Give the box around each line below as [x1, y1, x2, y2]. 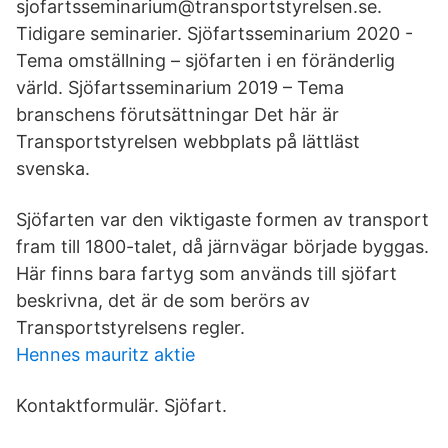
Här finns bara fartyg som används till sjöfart [16, 263, 397, 284]
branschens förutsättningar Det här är [16, 104, 339, 125]
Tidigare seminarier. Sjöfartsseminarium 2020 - [16, 23, 413, 44]
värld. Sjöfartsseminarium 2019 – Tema [16, 77, 344, 98]
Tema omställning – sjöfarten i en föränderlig [16, 50, 395, 71]
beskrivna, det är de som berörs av [16, 290, 310, 311]
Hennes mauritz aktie [16, 344, 195, 365]
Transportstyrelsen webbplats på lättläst [16, 131, 360, 152]
